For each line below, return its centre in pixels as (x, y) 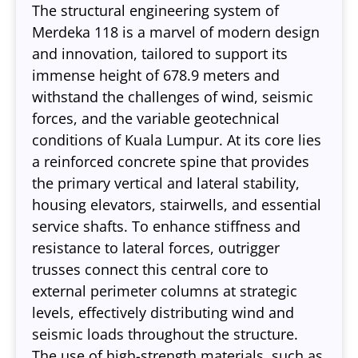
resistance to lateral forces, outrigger (156, 248)
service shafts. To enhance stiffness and (166, 226)
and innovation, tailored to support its (160, 54)
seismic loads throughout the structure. (165, 334)
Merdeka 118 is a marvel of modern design (176, 32)
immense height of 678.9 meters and (156, 75)
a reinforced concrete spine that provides (171, 161)
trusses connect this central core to (150, 269)
